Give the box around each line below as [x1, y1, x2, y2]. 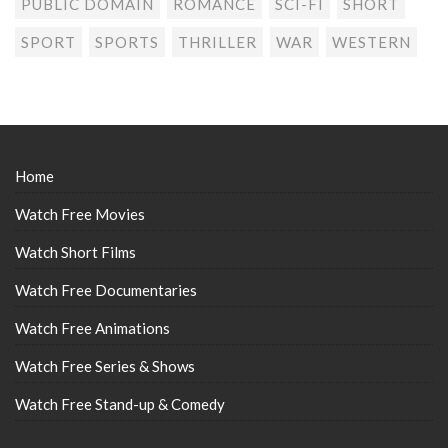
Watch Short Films [15, 243, 136, 262]
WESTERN [332, 33, 411, 52]
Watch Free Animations [15, 319, 170, 338]
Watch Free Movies [15, 205, 145, 224]
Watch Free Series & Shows [15, 357, 195, 376]
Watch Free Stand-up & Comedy [15, 395, 225, 414]
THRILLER [178, 33, 257, 52]
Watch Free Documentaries [15, 281, 197, 300]
